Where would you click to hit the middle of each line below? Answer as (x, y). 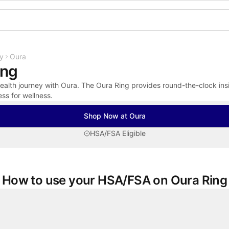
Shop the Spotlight (110, 11)
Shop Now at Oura (114, 116)
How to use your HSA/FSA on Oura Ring (114, 180)
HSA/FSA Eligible (118, 133)
